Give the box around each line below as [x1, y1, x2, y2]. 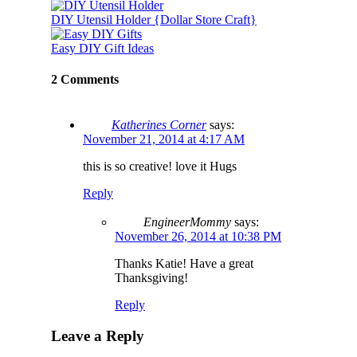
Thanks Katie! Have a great [115, 257, 253, 271]
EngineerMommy [143, 215, 231, 229]
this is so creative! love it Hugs [83, 159, 237, 174]
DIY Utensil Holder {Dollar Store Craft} [51, 12, 257, 26]
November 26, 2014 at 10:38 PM [115, 229, 281, 244]
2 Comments [51, 73, 119, 87]
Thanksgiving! [115, 271, 188, 285]
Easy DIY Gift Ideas [51, 41, 154, 55]
